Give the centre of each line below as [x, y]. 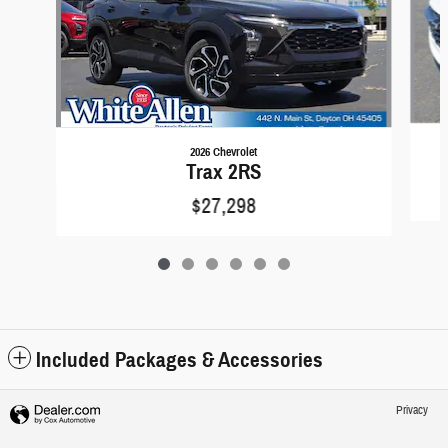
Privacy [412, 411]
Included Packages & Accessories [179, 360]
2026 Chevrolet [224, 152]
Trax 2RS [224, 172]
